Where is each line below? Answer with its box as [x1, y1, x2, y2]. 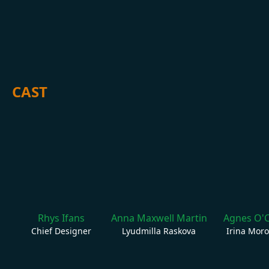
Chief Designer [31, 225, 91, 237]
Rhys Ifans [37, 211, 85, 225]
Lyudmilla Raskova [122, 225, 196, 237]
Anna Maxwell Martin [110, 211, 207, 225]
